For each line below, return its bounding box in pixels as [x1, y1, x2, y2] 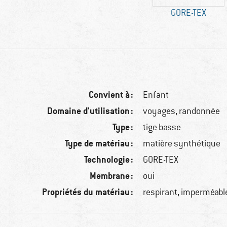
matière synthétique [143, 138, 221, 149]
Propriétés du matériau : [42, 186, 134, 198]
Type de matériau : [65, 137, 134, 149]
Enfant [143, 89, 169, 101]
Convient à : [89, 89, 134, 101]
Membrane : [90, 170, 134, 182]
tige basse [143, 122, 181, 133]
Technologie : [84, 154, 134, 166]
